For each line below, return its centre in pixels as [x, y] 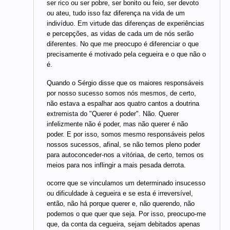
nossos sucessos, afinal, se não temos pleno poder [123, 144]
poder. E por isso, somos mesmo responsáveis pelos [126, 134]
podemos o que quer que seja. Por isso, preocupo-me [126, 214]
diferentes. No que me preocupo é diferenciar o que [123, 44]
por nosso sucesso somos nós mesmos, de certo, [121, 93]
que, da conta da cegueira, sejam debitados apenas [123, 224]
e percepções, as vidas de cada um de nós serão [120, 34]
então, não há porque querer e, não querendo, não [121, 204]
